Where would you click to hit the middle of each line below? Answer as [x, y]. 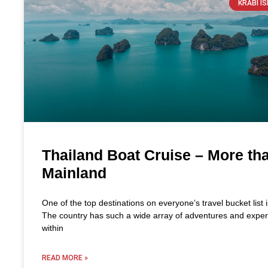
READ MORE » [65, 258]
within [53, 228]
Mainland [74, 173]
